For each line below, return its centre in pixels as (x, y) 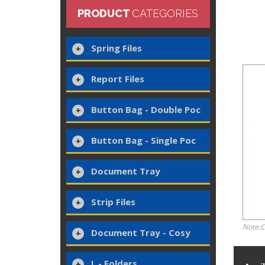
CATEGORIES (165, 13)
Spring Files (117, 48)
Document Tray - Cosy (141, 232)
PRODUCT (105, 13)
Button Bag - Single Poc (143, 140)
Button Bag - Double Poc (146, 109)
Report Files (118, 79)
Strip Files (113, 202)
